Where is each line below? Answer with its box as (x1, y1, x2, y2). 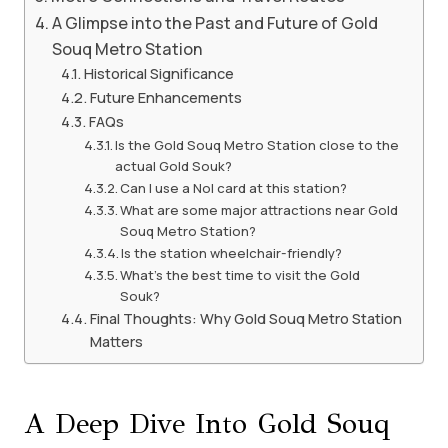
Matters (89, 330, 143, 351)
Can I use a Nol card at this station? (120, 178, 348, 197)
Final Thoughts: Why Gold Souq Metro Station (89, 307, 402, 328)
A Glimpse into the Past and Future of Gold (52, 11, 379, 34)
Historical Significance (83, 62, 234, 83)
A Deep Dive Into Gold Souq (24, 405, 390, 441)
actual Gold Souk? (115, 156, 233, 175)
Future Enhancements (89, 86, 242, 107)
